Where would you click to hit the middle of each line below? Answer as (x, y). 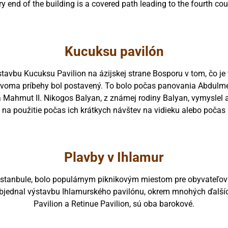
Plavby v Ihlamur (114, 157)
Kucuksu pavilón (114, 51)
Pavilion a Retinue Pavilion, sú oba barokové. (114, 204)
